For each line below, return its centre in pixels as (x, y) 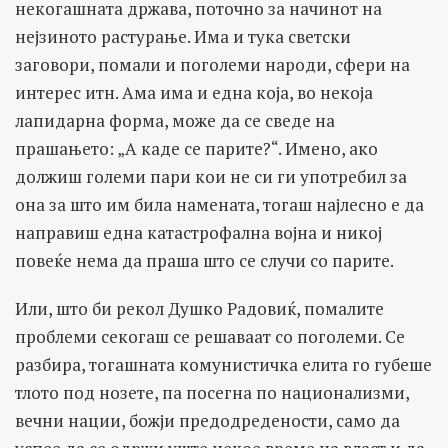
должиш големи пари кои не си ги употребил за (211, 176)
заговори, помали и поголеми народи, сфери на (212, 64)
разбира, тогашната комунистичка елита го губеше (223, 364)
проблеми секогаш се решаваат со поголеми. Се (210, 336)
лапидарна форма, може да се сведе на (175, 120)
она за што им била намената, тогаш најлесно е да (219, 204)
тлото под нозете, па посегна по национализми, (212, 392)
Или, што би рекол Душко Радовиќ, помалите (199, 308)
